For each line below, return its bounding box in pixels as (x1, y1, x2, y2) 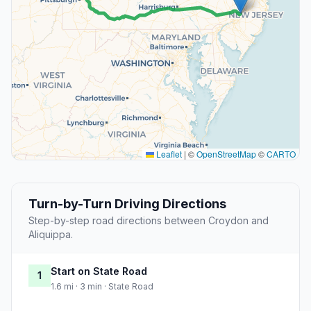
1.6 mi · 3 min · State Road (51, 281, 153, 292)
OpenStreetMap (196, 148, 256, 160)
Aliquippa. (28, 228, 73, 241)
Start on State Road (51, 265, 147, 278)
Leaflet (154, 148, 182, 160)
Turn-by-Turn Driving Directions (28, 196, 226, 212)
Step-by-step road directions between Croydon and (28, 215, 269, 227)
